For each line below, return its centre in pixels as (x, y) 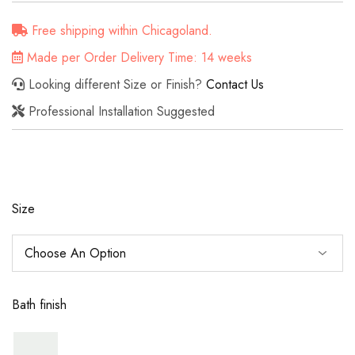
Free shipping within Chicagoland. (120, 30)
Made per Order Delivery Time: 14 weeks (137, 57)
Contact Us (235, 84)
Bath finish (39, 304)
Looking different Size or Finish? (115, 84)
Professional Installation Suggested (120, 111)
